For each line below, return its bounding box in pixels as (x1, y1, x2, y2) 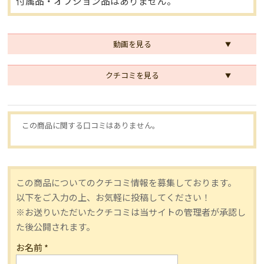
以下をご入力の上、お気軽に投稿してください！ (16, 190, 211, 203)
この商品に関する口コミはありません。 (22, 119, 160, 131)
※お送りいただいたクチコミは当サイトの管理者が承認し (16, 205, 246, 218)
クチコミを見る (105, 70, 159, 81)
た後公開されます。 (16, 220, 95, 233)
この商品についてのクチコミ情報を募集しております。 (16, 176, 237, 189)
